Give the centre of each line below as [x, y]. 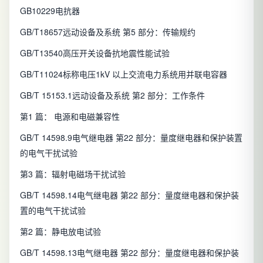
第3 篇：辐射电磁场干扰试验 [73, 174]
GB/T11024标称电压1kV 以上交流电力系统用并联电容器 [124, 74]
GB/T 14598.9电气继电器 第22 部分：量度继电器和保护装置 [131, 138]
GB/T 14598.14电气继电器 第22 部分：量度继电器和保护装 [129, 195]
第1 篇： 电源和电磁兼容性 [70, 117]
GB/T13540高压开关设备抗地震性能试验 [95, 53]
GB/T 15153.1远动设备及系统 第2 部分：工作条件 [112, 95]
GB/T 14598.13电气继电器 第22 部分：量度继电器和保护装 [129, 253]
